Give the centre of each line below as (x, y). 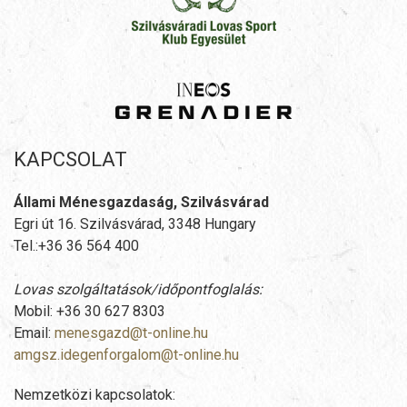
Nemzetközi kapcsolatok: (94, 395)
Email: (34, 333)
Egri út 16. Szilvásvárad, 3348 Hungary (135, 224)
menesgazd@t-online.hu (131, 333)
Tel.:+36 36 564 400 (76, 246)
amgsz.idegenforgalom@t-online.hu (126, 355)
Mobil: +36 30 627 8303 (89, 312)
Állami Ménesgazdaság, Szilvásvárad (141, 203)
